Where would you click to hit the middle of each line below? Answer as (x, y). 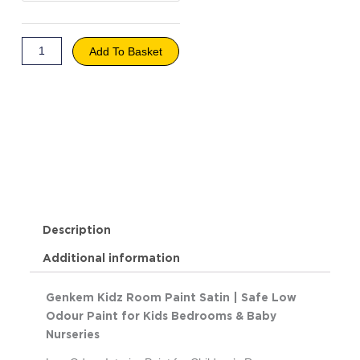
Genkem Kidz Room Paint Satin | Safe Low (171, 297)
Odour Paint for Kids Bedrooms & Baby (161, 315)
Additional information (112, 258)
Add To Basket (126, 52)
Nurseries (72, 334)
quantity (41, 47)
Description (77, 229)
